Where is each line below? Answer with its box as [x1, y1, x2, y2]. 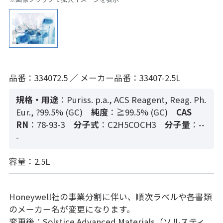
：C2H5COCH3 [99, 118, 156, 130]
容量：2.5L [8, 155, 50, 167]
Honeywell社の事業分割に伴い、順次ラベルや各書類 [8, 190, 212, 203]
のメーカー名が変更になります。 [8, 203, 135, 215]
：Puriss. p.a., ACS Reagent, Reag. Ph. [58, 93, 207, 106]
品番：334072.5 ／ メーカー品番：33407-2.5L [8, 71, 180, 84]
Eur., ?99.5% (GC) [16, 106, 83, 118]
